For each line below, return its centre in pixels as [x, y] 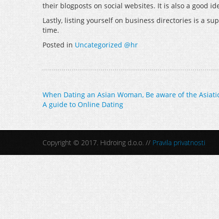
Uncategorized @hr [106, 45]
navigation [80, 119]
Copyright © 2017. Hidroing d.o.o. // [98, 142]
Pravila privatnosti [179, 142]
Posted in [59, 45]
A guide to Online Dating [83, 104]
